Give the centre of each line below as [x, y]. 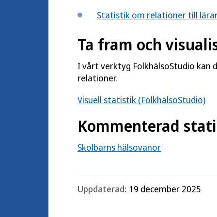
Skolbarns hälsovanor [119, 147]
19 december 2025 [165, 189]
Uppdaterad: [102, 189]
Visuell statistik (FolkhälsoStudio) [141, 100]
